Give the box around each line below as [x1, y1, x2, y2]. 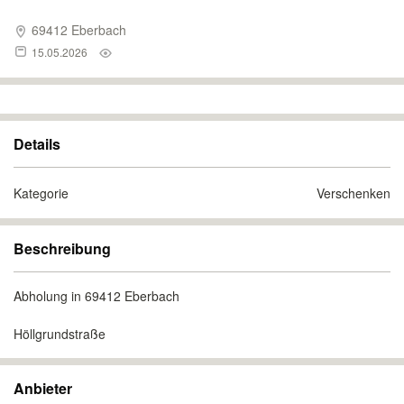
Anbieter [14, 378, 72, 399]
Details [14, 133, 60, 154]
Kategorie [14, 184, 69, 202]
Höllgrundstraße [14, 325, 106, 343]
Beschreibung [14, 238, 111, 259]
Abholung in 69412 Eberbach [14, 287, 179, 305]
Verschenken [317, 184, 390, 202]
